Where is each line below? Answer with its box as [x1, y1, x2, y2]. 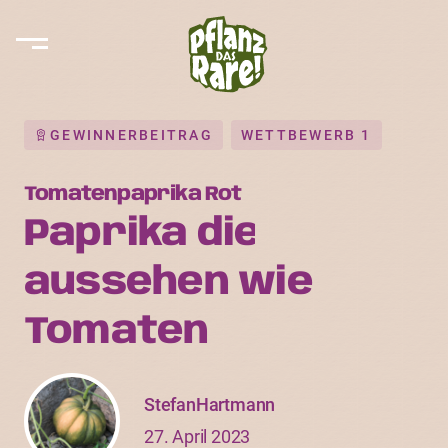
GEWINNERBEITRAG [50, 127, 213, 143]
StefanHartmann [144, 394, 276, 415]
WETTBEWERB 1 [240, 127, 372, 143]
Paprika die [24, 215, 261, 254]
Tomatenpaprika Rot [24, 184, 242, 205]
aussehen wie [24, 264, 313, 303]
